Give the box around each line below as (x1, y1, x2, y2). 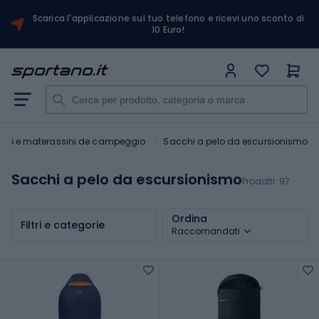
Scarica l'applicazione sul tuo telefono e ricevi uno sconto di (32, 12, 305, 24)
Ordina (172, 211, 207, 226)
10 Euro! (152, 23, 185, 36)
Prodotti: (242, 175, 279, 188)
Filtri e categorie (21, 217, 105, 232)
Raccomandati (172, 224, 240, 237)
